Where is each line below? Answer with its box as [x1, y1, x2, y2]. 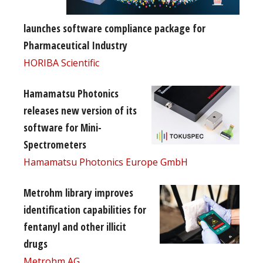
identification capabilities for [23, 202, 146, 217]
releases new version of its [23, 103, 137, 117]
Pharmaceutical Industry [23, 38, 127, 52]
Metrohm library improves [23, 185, 133, 200]
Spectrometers [23, 137, 86, 151]
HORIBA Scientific [23, 56, 99, 69]
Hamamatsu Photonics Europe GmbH [23, 155, 188, 168]
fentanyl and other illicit [23, 219, 126, 234]
